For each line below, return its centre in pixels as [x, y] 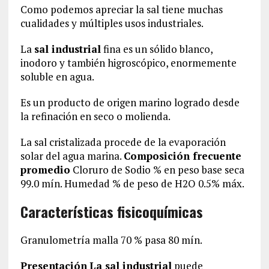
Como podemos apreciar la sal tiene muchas [121, 9]
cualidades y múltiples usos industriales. [112, 23]
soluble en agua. [57, 76]
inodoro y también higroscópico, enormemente [128, 62]
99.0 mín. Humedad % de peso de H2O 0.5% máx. [132, 183]
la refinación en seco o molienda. [95, 116]
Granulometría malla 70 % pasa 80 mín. [111, 240]
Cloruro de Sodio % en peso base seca [157, 169]
